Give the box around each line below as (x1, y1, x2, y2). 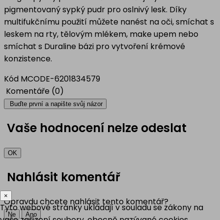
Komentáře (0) (4, 85, 64, 97)
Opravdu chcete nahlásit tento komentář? (4, 196, 168, 208)
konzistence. (4, 53, 56, 65)
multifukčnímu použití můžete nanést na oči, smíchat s (4, 16, 214, 28)
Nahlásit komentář (4, 169, 120, 186)
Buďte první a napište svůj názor (10, 100, 103, 108)
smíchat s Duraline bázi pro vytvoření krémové (4, 41, 185, 53)
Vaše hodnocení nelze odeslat (4, 120, 187, 137)
